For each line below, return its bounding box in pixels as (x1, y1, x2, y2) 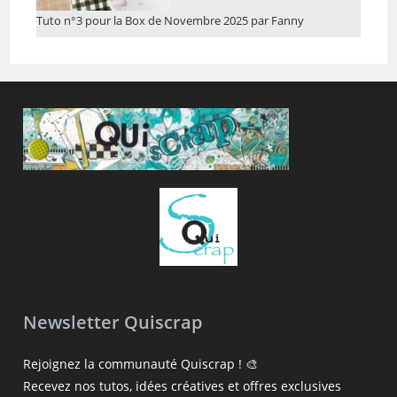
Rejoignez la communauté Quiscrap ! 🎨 (23, 354, 259, 372)
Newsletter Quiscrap (23, 309, 203, 334)
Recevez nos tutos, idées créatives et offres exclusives (23, 377, 342, 394)
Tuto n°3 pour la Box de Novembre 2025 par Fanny (36, 12, 305, 28)
